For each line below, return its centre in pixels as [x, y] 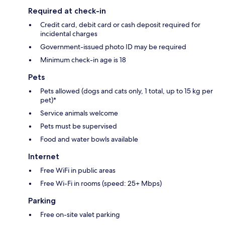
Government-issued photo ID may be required [113, 46]
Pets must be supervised [79, 126]
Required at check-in [67, 11]
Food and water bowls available [89, 139]
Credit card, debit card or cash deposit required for [120, 24]
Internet [44, 156]
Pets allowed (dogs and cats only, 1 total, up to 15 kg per [127, 91]
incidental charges [69, 33]
